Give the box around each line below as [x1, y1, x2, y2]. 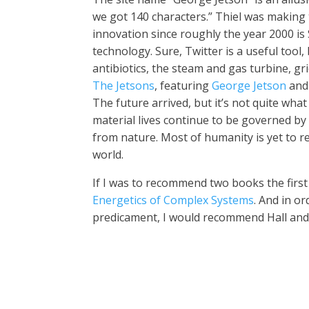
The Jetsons [92, 78, 155, 93]
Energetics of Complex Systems [92, 192, 255, 208]
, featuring [154, 78, 212, 93]
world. [92, 147, 124, 162]
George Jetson [212, 78, 287, 93]
